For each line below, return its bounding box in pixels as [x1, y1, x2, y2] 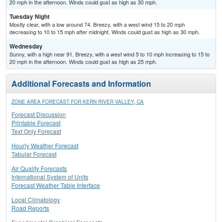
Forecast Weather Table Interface [11, 181, 100, 190]
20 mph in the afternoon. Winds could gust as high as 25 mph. [9, 57, 157, 66]
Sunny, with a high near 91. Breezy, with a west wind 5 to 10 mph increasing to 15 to [9, 50, 210, 58]
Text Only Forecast [11, 127, 61, 136]
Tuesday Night [9, 12, 50, 21]
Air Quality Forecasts [11, 164, 67, 173]
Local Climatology [11, 195, 60, 204]
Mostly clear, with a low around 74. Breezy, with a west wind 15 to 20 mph [9, 20, 185, 29]
